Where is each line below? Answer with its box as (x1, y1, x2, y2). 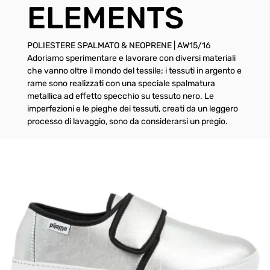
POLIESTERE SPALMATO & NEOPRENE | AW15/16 (27, 40, 210, 51)
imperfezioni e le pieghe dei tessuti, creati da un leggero (27, 104, 238, 114)
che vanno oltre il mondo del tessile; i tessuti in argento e (27, 66, 242, 76)
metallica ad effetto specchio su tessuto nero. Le (27, 91, 214, 101)
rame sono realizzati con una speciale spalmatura (27, 78, 215, 89)
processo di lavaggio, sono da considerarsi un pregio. (27, 116, 228, 127)
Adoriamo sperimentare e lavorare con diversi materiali (27, 53, 236, 63)
